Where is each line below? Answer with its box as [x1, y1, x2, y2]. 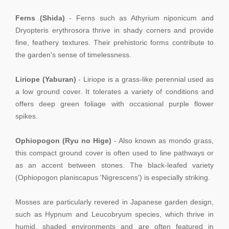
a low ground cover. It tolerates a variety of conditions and [15, 87, 214, 96]
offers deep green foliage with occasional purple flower [15, 99, 214, 108]
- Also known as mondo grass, [111, 136, 214, 145]
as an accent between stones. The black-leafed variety [15, 161, 214, 169]
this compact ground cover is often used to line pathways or [15, 148, 214, 157]
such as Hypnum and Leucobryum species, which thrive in [15, 210, 214, 218]
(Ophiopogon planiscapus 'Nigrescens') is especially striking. [15, 173, 210, 181]
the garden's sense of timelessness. [15, 50, 131, 59]
